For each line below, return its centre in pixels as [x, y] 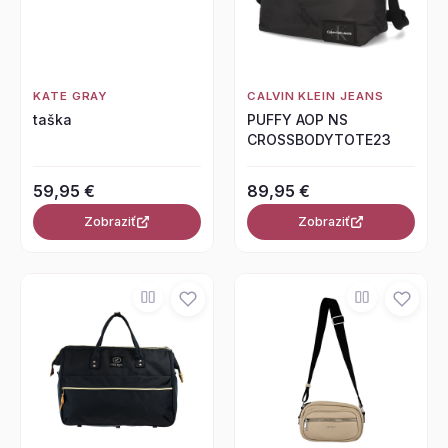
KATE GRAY [71, 96]
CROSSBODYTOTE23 [319, 140]
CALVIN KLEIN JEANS [315, 96]
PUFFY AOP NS [297, 120]
